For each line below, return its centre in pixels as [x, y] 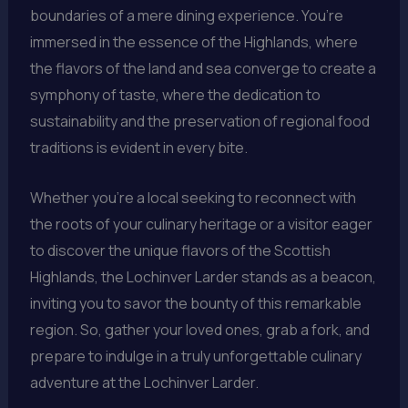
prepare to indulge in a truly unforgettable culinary [195, 356]
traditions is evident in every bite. [138, 148]
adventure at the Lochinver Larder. [144, 382]
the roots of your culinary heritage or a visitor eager [201, 224]
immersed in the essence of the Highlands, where [194, 42]
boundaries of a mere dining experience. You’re [186, 16]
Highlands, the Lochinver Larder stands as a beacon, [203, 276]
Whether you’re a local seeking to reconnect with [193, 197]
